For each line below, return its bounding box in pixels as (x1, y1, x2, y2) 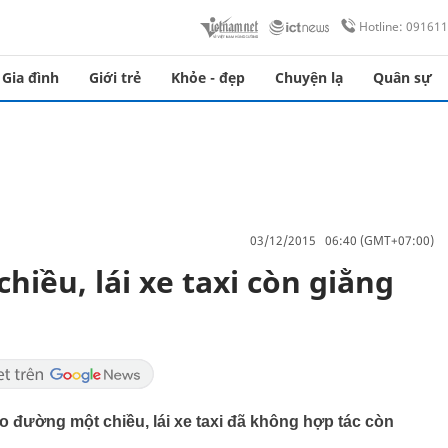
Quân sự (373, 68, 432, 87)
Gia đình (2, 68, 59, 87)
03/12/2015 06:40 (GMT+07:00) (250, 231, 434, 249)
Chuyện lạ (275, 68, 343, 87)
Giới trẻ (89, 68, 141, 87)
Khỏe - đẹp (171, 68, 245, 87)
